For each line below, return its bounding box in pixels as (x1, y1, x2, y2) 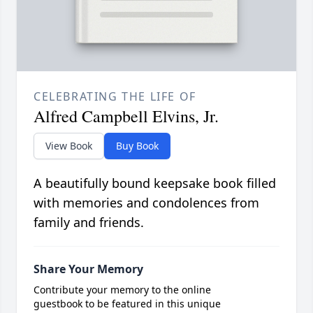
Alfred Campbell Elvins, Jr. (34, 105, 219, 128)
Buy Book (116, 139, 159, 153)
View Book (45, 139, 92, 153)
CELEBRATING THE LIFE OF (34, 89, 196, 105)
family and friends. (34, 214, 144, 231)
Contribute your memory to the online (34, 283, 211, 297)
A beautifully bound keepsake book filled (34, 175, 276, 192)
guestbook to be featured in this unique (34, 297, 221, 311)
